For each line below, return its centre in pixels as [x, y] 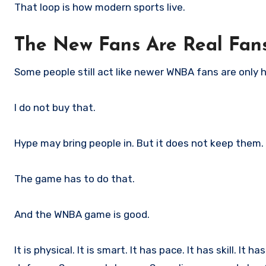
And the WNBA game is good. [82, 215]
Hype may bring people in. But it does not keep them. [139, 143]
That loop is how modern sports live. [100, 7]
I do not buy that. [55, 108]
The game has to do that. [75, 179]
